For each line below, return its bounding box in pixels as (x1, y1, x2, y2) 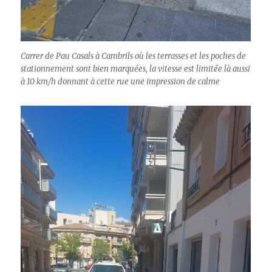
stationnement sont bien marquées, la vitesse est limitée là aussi (21, 63, 251, 74)
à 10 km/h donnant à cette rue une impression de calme (21, 76, 220, 87)
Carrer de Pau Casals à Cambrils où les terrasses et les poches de (21, 50, 246, 61)
